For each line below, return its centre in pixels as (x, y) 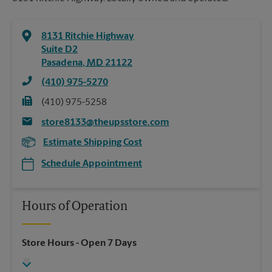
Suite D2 (59, 50)
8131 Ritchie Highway (88, 37)
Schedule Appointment (92, 164)
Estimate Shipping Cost (93, 143)
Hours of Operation (75, 207)
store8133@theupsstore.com (105, 123)
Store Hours (48, 244)
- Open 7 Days (105, 244)
